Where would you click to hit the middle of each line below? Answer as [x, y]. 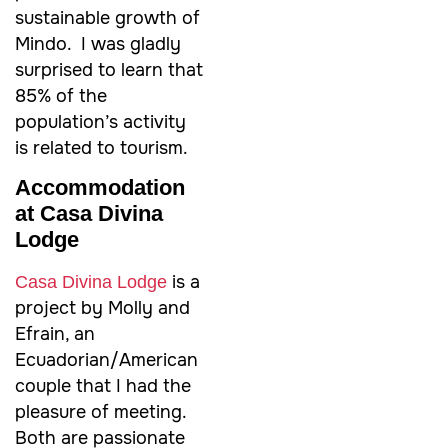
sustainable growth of [107, 17]
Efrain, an [55, 333]
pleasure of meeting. [100, 411]
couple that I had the [103, 385]
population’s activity [100, 121]
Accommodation [100, 187]
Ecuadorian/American [106, 359]
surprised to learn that [109, 69]
